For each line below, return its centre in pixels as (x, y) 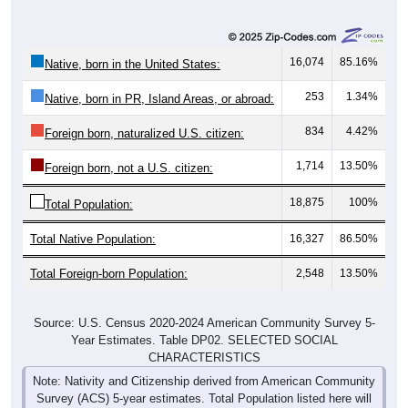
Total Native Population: (93, 239)
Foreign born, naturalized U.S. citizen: (144, 133)
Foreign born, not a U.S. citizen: (129, 168)
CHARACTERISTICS (204, 357)
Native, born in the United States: (133, 64)
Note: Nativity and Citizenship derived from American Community (204, 381)
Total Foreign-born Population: (109, 273)
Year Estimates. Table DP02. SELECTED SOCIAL (204, 340)
